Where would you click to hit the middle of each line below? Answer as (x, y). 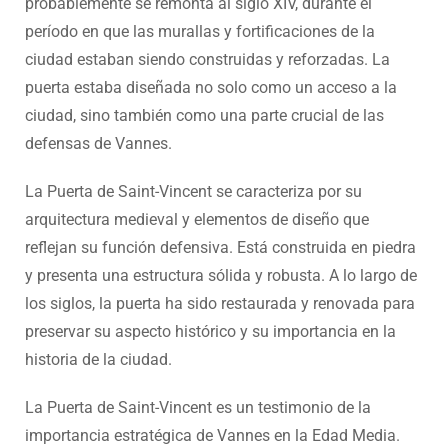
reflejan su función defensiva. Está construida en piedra (220, 248)
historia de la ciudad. (98, 360)
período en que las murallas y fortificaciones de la (200, 32)
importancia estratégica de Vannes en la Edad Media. (212, 436)
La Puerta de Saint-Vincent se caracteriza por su (193, 192)
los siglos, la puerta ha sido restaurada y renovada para (220, 304)
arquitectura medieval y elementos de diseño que (197, 220)
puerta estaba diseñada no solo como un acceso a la (211, 88)
